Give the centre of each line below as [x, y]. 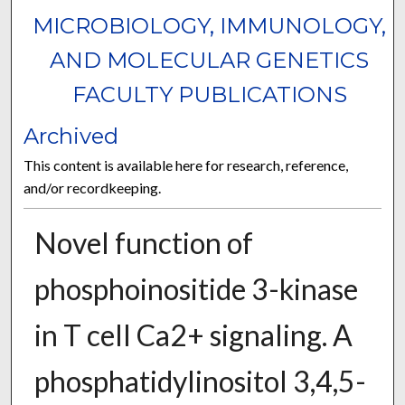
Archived [71, 137]
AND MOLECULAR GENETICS [210, 61]
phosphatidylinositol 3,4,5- [200, 381]
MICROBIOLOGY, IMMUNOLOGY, [210, 26]
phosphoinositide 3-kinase [196, 289]
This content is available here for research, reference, [186, 165]
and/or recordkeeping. [93, 188]
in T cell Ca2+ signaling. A [193, 335]
